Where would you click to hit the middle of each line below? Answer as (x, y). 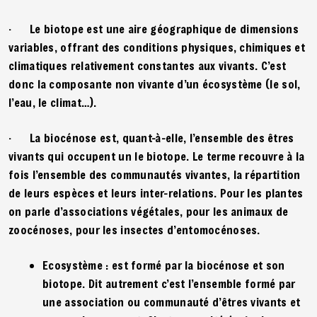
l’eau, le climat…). (53, 102)
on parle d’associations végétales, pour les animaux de (149, 211)
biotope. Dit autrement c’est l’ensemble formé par (169, 283)
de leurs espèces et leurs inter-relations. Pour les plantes (156, 192)
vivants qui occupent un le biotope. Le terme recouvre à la (157, 156)
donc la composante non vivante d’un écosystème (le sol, (155, 83)
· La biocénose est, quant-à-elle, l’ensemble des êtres (151, 137)
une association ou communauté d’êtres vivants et (172, 301)
